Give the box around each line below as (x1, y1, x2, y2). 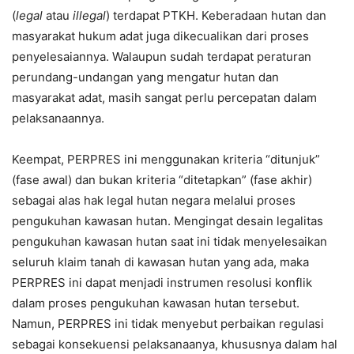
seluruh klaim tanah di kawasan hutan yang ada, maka (12, 254, 309, 269)
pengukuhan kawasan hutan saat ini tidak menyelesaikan (12, 234, 327, 249)
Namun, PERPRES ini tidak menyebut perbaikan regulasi (12, 316, 324, 331)
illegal (73, 8, 106, 23)
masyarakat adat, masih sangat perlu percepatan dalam (12, 90, 317, 105)
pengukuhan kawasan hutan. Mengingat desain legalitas (12, 213, 323, 228)
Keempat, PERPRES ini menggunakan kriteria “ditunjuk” (12, 152, 320, 167)
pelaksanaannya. (12, 111, 104, 126)
